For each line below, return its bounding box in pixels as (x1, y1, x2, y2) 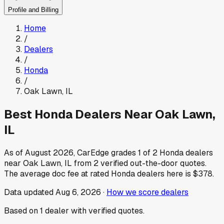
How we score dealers (106, 186, 188, 197)
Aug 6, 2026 (55, 186, 101, 197)
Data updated (4, 186, 55, 197)
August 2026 (25, 147, 73, 158)
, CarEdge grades (73, 147, 138, 158)
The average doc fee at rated (4, 168, 111, 179)
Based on (4, 205, 40, 216)
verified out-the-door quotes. (98, 157, 206, 168)
